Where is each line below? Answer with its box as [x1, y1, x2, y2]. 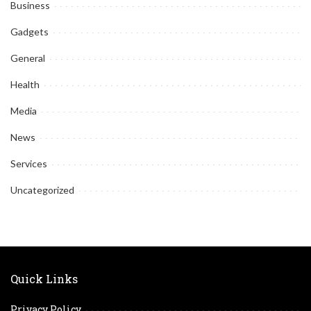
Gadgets [10, 26, 49, 37]
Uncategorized [10, 184, 74, 196]
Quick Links [10, 271, 78, 286]
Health [10, 78, 40, 90]
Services [10, 158, 47, 169]
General [10, 52, 45, 64]
